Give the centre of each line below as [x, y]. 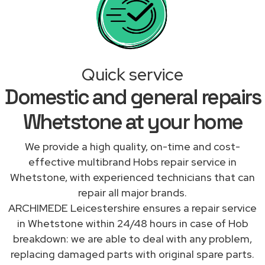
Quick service [132, 74]
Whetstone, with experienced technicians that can [132, 177]
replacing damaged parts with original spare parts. [132, 254]
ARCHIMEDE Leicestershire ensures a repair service [132, 208]
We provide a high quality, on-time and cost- [132, 146]
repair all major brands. [132, 192]
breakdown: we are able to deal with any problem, [132, 238]
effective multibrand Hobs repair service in [132, 161]
